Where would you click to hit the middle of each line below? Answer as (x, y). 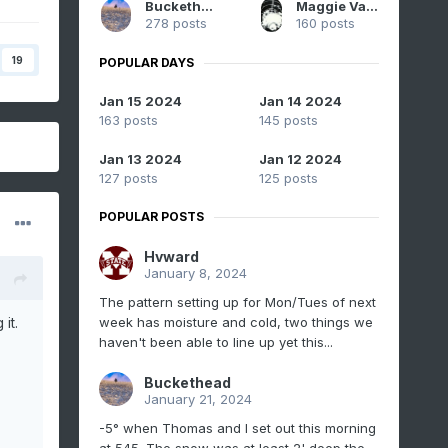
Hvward (171, 257)
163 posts (128, 120)
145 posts (288, 120)
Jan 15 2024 (140, 101)
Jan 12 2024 (300, 159)
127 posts (128, 178)
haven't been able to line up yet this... (215, 342)
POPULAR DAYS (146, 63)
